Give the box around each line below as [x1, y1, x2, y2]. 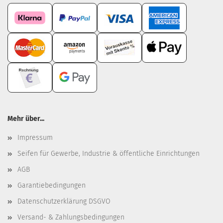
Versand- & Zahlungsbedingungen [17, 213, 124, 222]
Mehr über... [7, 114, 44, 123]
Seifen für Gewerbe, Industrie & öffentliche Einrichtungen [17, 149, 200, 158]
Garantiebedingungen [17, 181, 86, 190]
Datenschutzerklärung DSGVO [17, 197, 111, 206]
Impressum [17, 133, 53, 142]
